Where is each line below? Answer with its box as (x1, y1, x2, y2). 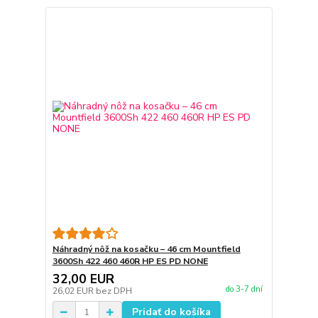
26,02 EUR (52, 285, 96, 297)
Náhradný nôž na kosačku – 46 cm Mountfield (52, 243, 241, 255)
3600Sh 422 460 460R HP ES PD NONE (52, 256, 208, 267)
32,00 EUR (52, 270, 114, 287)
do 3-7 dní (225, 284, 263, 295)
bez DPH (95, 285, 132, 297)
